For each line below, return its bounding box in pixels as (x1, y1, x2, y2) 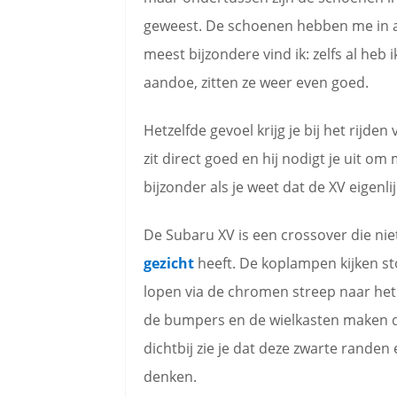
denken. (144, 367, 197, 386)
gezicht (144, 253, 194, 273)
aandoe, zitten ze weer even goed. (144, 73, 369, 92)
